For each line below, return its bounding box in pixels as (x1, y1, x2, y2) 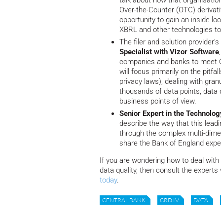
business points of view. (119, 97, 196, 106)
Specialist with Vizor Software (119, 47, 219, 57)
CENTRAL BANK (102, 196, 146, 204)
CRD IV (160, 196, 179, 204)
